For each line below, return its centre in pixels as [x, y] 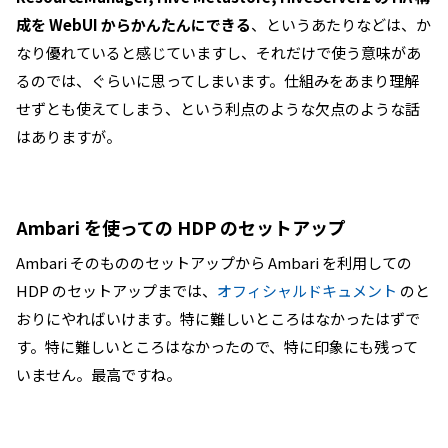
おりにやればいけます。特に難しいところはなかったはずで [218, 318]
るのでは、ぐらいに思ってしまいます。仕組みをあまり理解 [217, 80]
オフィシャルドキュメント [307, 290]
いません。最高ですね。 [98, 374]
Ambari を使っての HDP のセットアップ [181, 227]
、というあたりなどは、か [341, 24]
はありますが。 [68, 136]
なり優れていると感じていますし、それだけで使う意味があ [218, 52]
